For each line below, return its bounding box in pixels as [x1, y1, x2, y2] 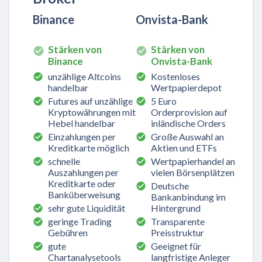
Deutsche [151, 180, 189, 191]
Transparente [151, 215, 205, 227]
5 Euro [151, 95, 177, 106]
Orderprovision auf [151, 106, 227, 118]
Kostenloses [151, 70, 200, 82]
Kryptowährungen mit [48, 106, 136, 118]
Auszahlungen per [48, 166, 119, 178]
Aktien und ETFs [151, 142, 217, 153]
